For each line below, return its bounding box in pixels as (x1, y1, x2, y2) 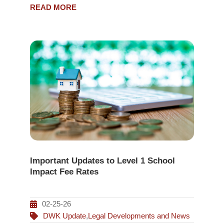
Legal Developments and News (87, 211, 190, 220)
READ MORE (29, 2, 76, 11)
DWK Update (42, 211, 86, 220)
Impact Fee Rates (29, 167, 98, 177)
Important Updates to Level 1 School (29, 156, 175, 166)
